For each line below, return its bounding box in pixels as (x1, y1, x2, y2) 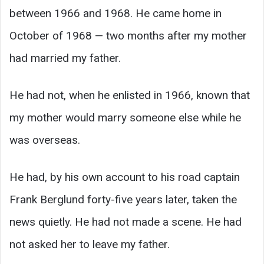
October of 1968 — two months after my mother (9, 28, 247, 42)
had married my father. (9, 51, 121, 65)
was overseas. (9, 133, 80, 147)
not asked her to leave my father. (9, 237, 170, 251)
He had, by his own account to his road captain (9, 170, 240, 184)
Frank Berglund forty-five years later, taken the (9, 192, 237, 206)
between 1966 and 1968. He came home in (9, 6, 222, 20)
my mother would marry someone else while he (9, 110, 241, 124)
